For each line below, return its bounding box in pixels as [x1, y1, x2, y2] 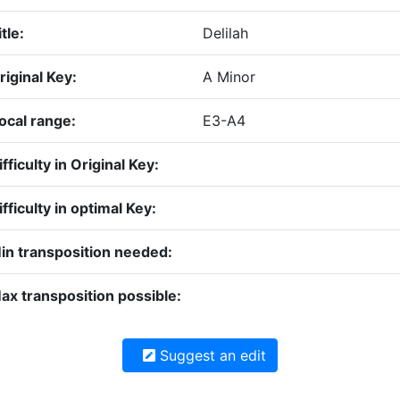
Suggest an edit [155, 346, 266, 365]
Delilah [203, 24, 248, 43]
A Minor [203, 68, 255, 87]
